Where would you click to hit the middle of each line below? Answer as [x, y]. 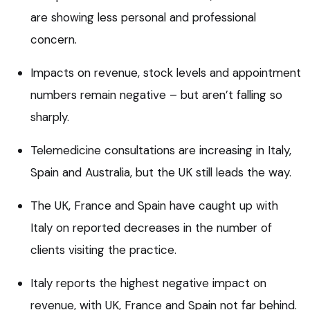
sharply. [50, 117]
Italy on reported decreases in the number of [151, 227]
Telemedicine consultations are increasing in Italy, [161, 150]
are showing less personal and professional [143, 17]
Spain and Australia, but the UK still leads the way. [161, 172]
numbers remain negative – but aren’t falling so [156, 94]
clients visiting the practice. [103, 249]
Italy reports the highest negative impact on [148, 283]
